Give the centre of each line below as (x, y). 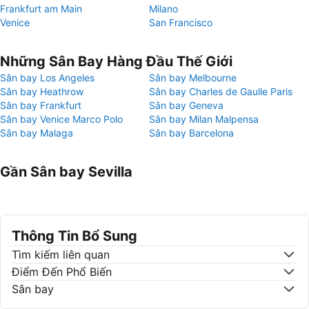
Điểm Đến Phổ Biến (62, 272)
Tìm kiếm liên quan (61, 255)
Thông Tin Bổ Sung (74, 236)
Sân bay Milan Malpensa (204, 119)
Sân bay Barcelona (191, 133)
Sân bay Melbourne (193, 78)
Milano (163, 9)
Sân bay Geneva (186, 105)
